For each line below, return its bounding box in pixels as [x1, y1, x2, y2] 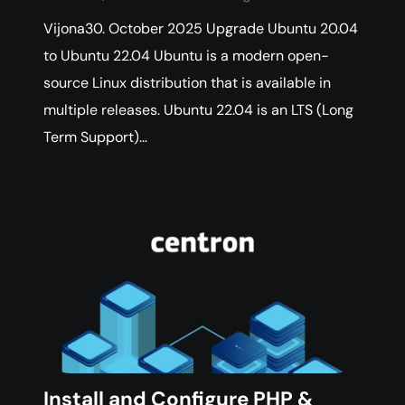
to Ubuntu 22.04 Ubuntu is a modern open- [43, 46, 329, 66]
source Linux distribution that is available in [43, 73, 331, 93]
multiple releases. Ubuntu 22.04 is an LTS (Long [43, 100, 353, 120]
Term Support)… [43, 127, 147, 147]
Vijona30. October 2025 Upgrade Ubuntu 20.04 [43, 19, 358, 39]
